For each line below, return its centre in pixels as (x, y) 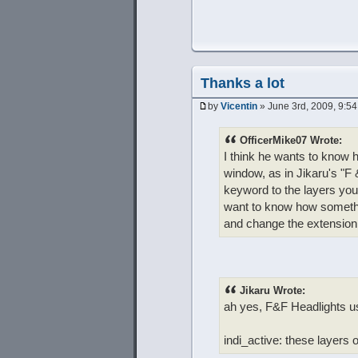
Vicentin (239, 106)
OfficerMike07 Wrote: (291, 141)
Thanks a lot (243, 83)
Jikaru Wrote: (272, 290)
